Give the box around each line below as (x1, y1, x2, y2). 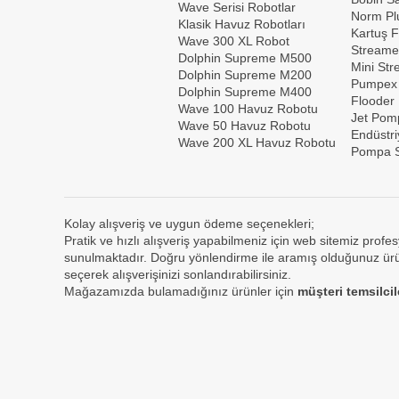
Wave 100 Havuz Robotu (178, 102, 322, 116)
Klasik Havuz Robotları (178, 17, 305, 31)
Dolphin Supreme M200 (178, 68, 315, 82)
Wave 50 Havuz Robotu (178, 118, 314, 133)
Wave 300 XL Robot (178, 34, 289, 48)
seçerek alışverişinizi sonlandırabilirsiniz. (64, 267, 291, 281)
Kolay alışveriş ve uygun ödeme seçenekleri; (64, 216, 314, 231)
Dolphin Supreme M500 (178, 51, 312, 65)
